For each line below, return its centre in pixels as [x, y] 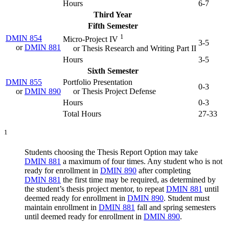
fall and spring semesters [175, 207]
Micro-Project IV [91, 39]
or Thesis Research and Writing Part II [135, 48]
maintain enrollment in [62, 207]
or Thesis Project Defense [114, 91]
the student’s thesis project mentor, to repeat [95, 189]
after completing [164, 170]
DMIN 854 [24, 38]
